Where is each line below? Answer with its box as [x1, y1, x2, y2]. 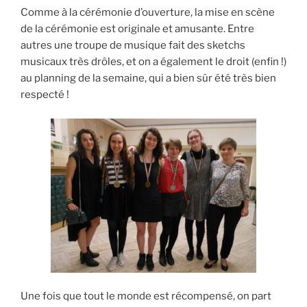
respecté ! [21, 88, 69, 101]
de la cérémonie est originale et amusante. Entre [21, 23, 254, 36]
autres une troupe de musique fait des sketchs [21, 39, 245, 52]
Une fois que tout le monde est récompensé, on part [21, 290, 271, 303]
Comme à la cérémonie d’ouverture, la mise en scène [21, 6, 275, 19]
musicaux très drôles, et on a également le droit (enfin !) [21, 56, 286, 69]
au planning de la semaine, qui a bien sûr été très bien [21, 72, 276, 85]
